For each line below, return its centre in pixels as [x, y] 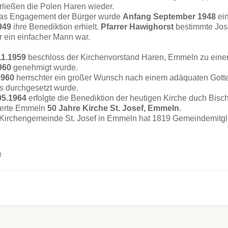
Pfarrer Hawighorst [137, 27]
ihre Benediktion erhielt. [56, 27]
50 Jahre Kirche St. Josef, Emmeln [113, 108]
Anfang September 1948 [169, 17]
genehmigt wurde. [45, 67]
